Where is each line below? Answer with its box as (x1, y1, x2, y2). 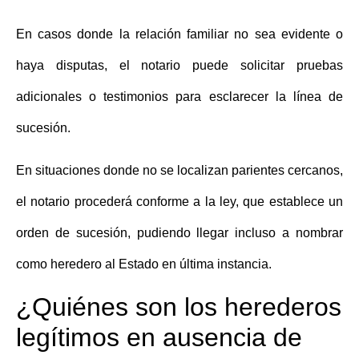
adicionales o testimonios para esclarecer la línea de (16, 90, 343, 104)
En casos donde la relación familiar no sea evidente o (16, 27, 343, 42)
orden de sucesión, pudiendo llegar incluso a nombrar (16, 226, 343, 240)
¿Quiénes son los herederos (16, 292, 341, 321)
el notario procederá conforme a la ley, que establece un (16, 195, 343, 209)
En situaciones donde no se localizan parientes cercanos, (16, 163, 343, 178)
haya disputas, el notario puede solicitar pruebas (16, 58, 343, 73)
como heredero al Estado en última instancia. (16, 257, 272, 272)
